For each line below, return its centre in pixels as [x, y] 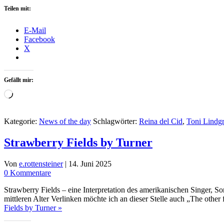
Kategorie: [21, 121]
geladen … [30, 102]
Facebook [39, 39]
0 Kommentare [27, 172]
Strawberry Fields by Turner [78, 142]
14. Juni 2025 [90, 163]
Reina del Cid [161, 121]
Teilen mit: [17, 8]
